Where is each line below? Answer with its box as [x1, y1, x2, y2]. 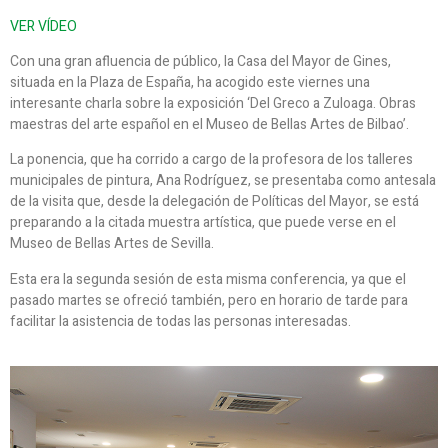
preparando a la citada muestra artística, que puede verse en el [10, 212, 396, 234]
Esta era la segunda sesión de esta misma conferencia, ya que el [10, 268, 406, 290]
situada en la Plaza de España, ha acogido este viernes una [10, 71, 370, 93]
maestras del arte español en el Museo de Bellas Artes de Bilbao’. [10, 113, 409, 135]
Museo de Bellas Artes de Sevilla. [10, 233, 214, 255]
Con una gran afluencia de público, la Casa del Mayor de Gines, [10, 50, 391, 72]
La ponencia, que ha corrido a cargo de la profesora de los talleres [10, 149, 413, 171]
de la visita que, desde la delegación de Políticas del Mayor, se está [10, 191, 419, 213]
